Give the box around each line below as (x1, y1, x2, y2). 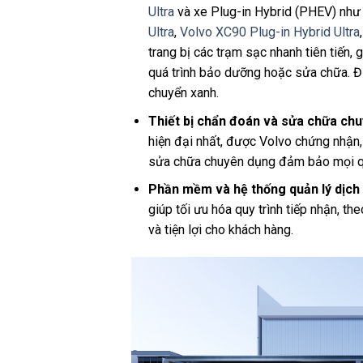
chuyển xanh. (147, 85, 219, 101)
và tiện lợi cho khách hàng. (147, 222, 293, 238)
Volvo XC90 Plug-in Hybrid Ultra (179, 24, 360, 41)
